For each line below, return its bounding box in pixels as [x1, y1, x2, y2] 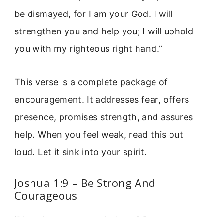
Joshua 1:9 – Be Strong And [15, 175, 155, 190]
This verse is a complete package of [15, 77, 168, 87]
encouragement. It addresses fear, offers [15, 94, 189, 105]
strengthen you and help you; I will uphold [15, 26, 194, 37]
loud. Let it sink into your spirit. [15, 146, 147, 157]
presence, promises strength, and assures [15, 111, 193, 122]
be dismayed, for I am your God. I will [15, 9, 173, 19]
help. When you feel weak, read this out [15, 129, 184, 139]
